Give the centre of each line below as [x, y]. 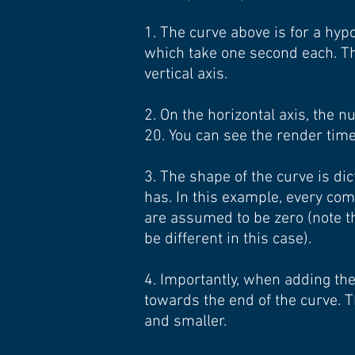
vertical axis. [186, 74]
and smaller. [185, 322]
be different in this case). [228, 239]
